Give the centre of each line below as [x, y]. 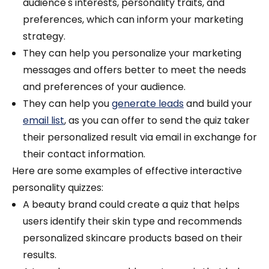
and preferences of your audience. [104, 87]
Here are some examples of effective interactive [127, 171]
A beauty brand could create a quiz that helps [131, 205]
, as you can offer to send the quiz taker [157, 121]
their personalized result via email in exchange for [140, 138]
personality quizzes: [58, 188]
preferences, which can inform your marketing [133, 20]
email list [44, 121]
